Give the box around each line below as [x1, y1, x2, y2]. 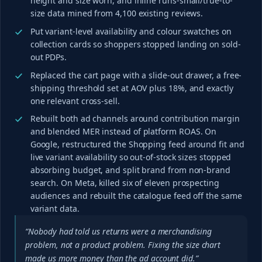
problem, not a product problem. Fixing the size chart [25, 239, 221, 251]
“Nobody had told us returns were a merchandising [25, 226, 212, 237]
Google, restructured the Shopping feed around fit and [30, 139, 244, 150]
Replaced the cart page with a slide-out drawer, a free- [30, 69, 242, 81]
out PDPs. [30, 51, 67, 63]
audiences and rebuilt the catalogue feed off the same [30, 190, 242, 202]
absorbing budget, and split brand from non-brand [30, 164, 230, 176]
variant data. [30, 203, 80, 215]
